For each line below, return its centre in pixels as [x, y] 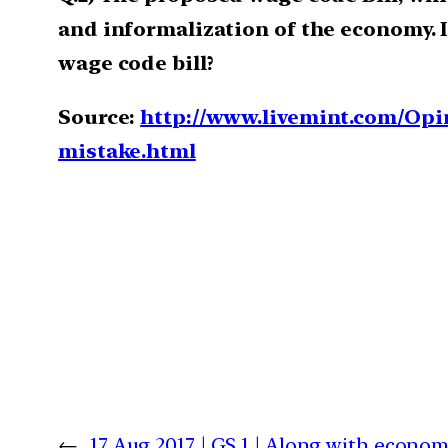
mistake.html [127, 150]
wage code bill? [136, 62]
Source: [99, 116]
